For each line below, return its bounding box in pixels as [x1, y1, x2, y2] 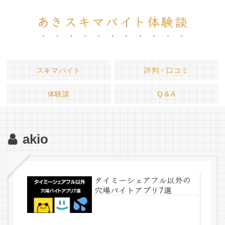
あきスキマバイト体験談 [36, 12, 189, 30]
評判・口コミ [144, 66, 189, 75]
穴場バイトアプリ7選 [94, 184, 172, 196]
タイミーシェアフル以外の [94, 174, 191, 186]
